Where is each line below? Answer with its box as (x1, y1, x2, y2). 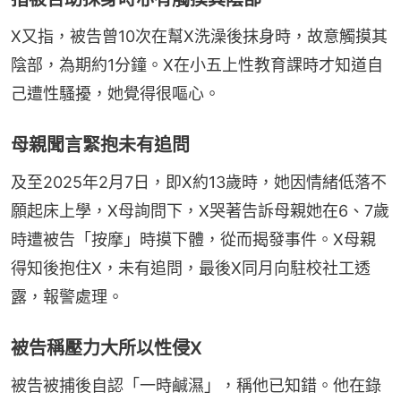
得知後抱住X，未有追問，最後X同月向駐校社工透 (11, 259, 371, 278)
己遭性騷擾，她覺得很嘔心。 (11, 84, 220, 104)
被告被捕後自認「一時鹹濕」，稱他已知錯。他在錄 (11, 376, 381, 396)
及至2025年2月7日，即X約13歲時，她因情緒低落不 (11, 173, 387, 192)
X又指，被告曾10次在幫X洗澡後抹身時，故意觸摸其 (11, 27, 388, 47)
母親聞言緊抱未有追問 (11, 134, 190, 157)
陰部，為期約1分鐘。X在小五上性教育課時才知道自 (11, 55, 383, 75)
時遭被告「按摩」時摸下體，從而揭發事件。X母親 (11, 230, 376, 250)
